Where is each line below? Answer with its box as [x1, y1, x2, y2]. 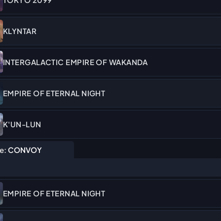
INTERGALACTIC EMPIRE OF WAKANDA [3, 57, 148, 67]
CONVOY [6, 145, 42, 154]
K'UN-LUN [3, 119, 41, 129]
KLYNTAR [3, 26, 37, 36]
